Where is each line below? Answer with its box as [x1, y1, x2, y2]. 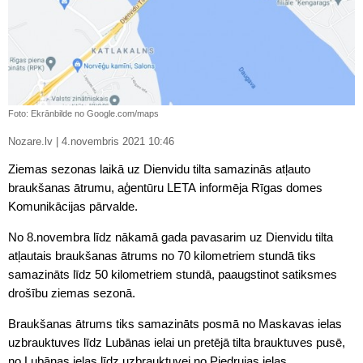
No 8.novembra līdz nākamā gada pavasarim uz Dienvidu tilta [8, 229, 333, 244]
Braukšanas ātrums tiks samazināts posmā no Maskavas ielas [8, 316, 342, 331]
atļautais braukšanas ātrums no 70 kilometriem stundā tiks [8, 248, 316, 263]
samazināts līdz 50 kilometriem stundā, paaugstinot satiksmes [8, 267, 337, 281]
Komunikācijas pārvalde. [8, 199, 138, 213]
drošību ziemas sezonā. [8, 285, 135, 300]
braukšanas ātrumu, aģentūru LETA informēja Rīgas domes [8, 180, 322, 194]
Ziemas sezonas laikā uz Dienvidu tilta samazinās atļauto [8, 161, 310, 176]
